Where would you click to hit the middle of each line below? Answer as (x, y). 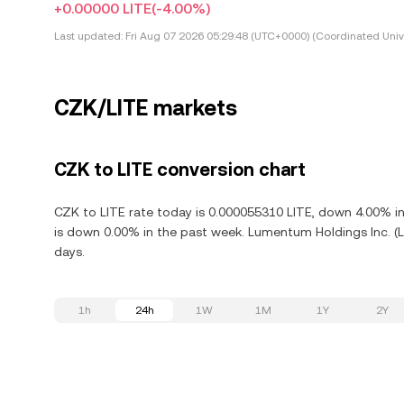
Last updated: (88, 36)
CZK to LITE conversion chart (180, 170)
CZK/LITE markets (146, 108)
